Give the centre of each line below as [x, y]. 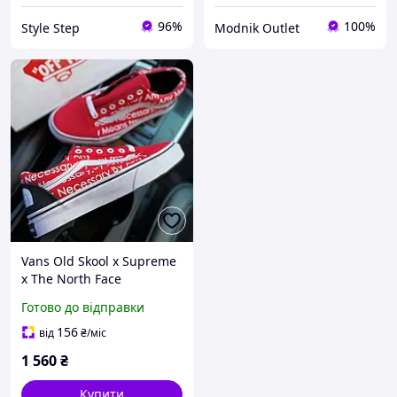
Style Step [51, 27]
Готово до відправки [83, 307]
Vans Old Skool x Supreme [99, 261]
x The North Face [71, 279]
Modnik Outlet [257, 27]
